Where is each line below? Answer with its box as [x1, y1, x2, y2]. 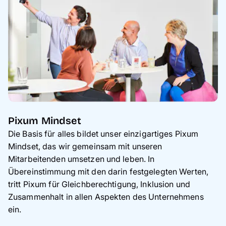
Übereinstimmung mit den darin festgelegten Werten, [8, 166, 208, 177]
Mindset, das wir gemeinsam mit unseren [8, 141, 162, 152]
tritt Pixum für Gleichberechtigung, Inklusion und [8, 179, 190, 190]
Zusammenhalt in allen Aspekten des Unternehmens [8, 192, 204, 202]
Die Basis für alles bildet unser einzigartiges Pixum [8, 129, 199, 139]
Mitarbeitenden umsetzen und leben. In [8, 154, 155, 164]
